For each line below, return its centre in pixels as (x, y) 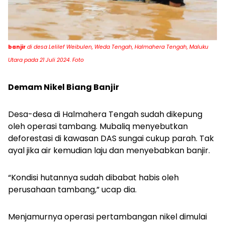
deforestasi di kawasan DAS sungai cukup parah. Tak (111, 138)
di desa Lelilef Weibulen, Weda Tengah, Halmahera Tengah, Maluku (117, 47)
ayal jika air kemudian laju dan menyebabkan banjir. (109, 150)
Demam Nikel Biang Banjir (64, 87)
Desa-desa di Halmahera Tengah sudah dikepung (105, 114)
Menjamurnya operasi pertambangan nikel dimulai (107, 216)
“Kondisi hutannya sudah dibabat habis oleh (93, 177)
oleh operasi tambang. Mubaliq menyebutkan (98, 126)
